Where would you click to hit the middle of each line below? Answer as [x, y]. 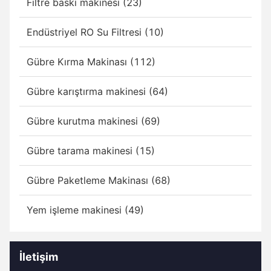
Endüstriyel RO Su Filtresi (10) [95, 32]
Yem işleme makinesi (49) [85, 210]
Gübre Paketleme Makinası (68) [99, 180]
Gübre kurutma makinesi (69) [93, 121]
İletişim [39, 256]
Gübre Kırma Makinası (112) [91, 61]
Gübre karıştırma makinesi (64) [97, 91]
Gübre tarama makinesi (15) [91, 150]
